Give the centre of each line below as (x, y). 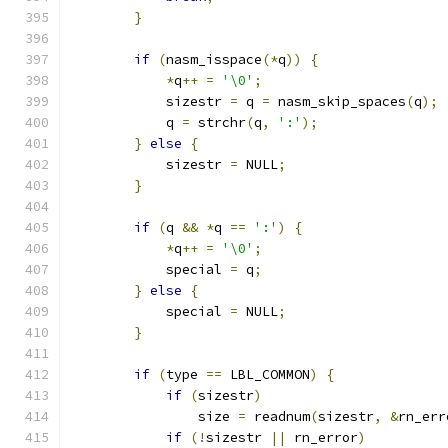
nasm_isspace (214, 59)
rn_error (322, 437)
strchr (218, 122)
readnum (278, 416)
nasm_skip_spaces (338, 101)
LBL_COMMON (266, 374)
